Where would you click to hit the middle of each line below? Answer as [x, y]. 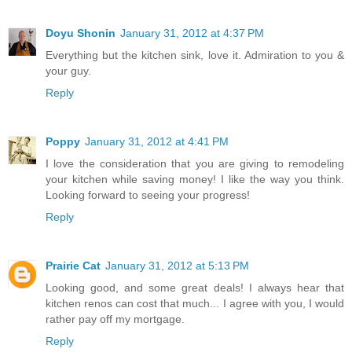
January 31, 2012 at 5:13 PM [177, 265]
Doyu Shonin [81, 33]
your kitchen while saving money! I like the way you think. [195, 179]
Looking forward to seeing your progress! [148, 194]
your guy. [68, 70]
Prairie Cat [73, 265]
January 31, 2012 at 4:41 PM [157, 141]
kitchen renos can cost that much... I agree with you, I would [195, 303]
